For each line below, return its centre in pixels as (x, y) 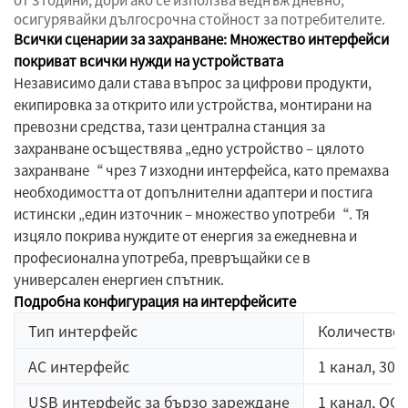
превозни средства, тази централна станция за (169, 127)
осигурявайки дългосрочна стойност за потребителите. (199, 19)
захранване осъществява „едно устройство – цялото (189, 148)
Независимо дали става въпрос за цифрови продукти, (193, 83)
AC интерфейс (79, 367)
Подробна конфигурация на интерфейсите (155, 301)
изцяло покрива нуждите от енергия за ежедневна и (185, 236)
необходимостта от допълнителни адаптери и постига (193, 192)
